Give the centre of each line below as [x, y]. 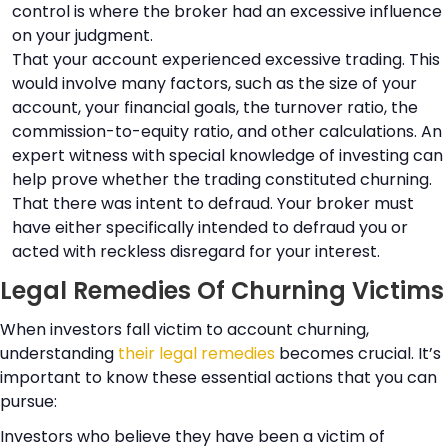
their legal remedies [196, 353]
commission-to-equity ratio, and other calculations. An [226, 131]
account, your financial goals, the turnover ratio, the [214, 107]
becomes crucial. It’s [358, 353]
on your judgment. [82, 35]
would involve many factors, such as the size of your [214, 83]
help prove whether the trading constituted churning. [221, 179]
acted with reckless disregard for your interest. [195, 251]
